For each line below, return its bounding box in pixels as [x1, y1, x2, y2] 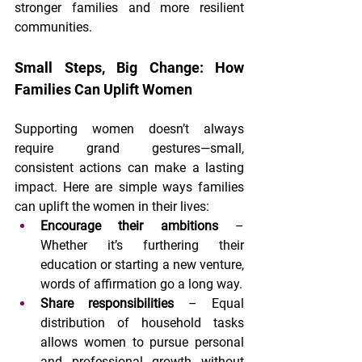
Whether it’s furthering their [40, 238, 244, 254]
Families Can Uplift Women [15, 81, 192, 99]
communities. [15, 19, 92, 36]
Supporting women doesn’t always [15, 121, 244, 137]
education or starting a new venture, [40, 257, 244, 273]
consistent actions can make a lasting [15, 160, 244, 176]
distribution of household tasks [40, 315, 244, 331]
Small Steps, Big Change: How [15, 59, 244, 77]
